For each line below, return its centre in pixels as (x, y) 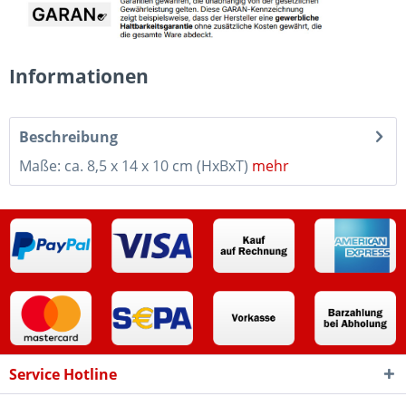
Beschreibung (68, 136)
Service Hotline (63, 374)
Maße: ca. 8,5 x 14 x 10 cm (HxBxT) (134, 165)
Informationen (79, 76)
